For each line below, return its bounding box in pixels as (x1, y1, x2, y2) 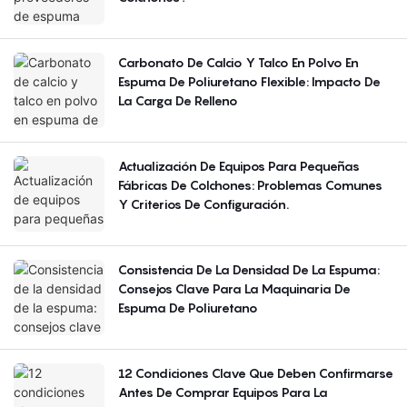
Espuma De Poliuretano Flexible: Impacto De (118, 74, 381, 90)
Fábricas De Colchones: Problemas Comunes (118, 177, 382, 194)
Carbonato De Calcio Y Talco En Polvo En (118, 55, 359, 71)
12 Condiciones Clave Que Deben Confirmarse (118, 365, 393, 382)
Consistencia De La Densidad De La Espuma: (118, 262, 380, 278)
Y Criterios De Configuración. (118, 196, 289, 213)
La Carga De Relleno (118, 93, 238, 109)
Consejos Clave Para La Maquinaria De (118, 281, 351, 297)
